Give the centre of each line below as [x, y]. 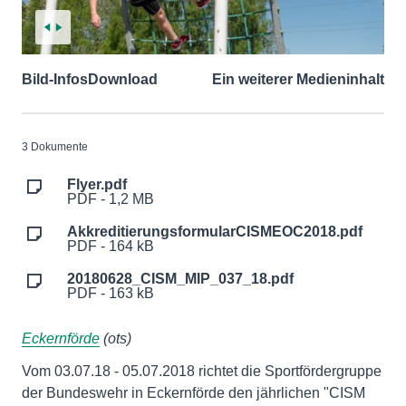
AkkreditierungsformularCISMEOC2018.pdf [215, 232]
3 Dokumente [55, 147]
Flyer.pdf [97, 184]
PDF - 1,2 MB [111, 199]
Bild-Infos [55, 79]
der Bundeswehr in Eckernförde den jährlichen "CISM [193, 393]
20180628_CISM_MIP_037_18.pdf [180, 279]
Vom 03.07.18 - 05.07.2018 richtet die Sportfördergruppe [202, 371]
